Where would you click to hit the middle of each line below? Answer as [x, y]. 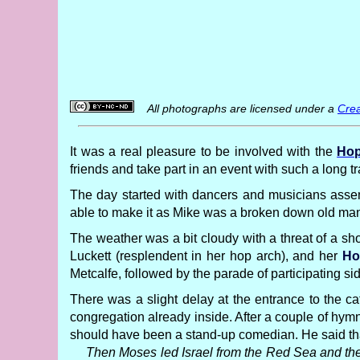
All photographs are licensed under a [236, 108]
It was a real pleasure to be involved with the [204, 151]
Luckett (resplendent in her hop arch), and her [206, 256]
